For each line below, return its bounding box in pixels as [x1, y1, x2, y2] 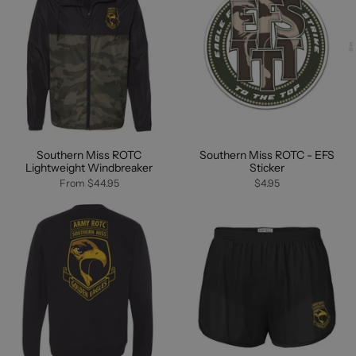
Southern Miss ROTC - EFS [199, 148, 335, 163]
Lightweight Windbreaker [25, 161, 153, 176]
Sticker [250, 161, 284, 176]
